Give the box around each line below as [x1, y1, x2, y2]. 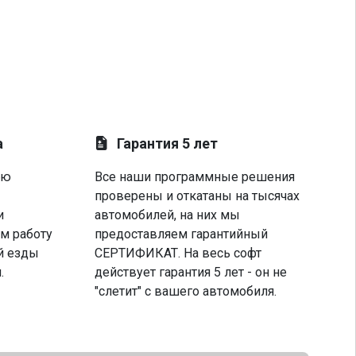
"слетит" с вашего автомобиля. [95, 284, 277, 299]
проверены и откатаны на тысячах [95, 188, 300, 203]
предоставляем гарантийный [95, 226, 269, 242]
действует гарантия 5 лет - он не [95, 265, 288, 280]
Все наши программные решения [95, 169, 296, 184]
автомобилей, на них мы [95, 207, 241, 222]
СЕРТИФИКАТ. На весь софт [95, 246, 262, 261]
